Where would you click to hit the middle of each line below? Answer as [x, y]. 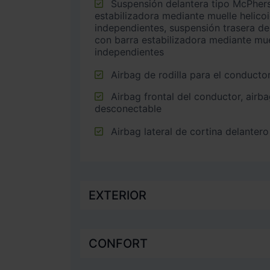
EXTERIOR [118, 195]
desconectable [128, 108]
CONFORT [118, 243]
